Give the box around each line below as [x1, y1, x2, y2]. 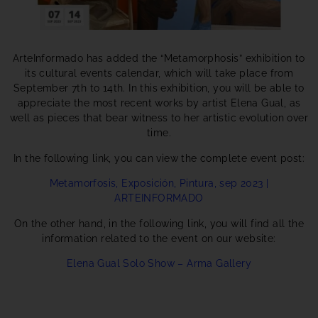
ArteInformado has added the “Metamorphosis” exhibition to [13, 53, 305, 65]
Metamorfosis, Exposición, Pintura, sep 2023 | [49, 177, 269, 190]
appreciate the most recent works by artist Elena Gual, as [17, 97, 301, 109]
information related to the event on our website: [42, 232, 276, 244]
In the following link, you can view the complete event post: [13, 152, 305, 164]
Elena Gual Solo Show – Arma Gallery [67, 258, 251, 269]
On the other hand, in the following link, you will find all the [13, 217, 305, 229]
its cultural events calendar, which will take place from [24, 67, 294, 79]
